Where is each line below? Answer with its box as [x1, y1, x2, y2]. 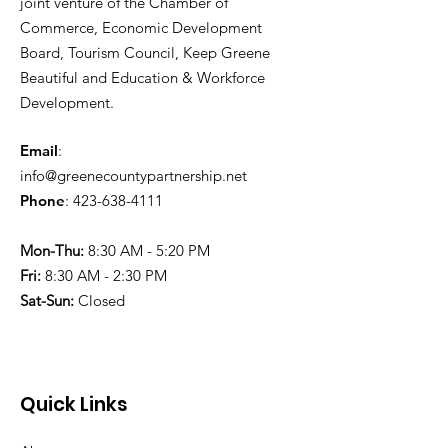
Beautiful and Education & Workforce [20, 68, 265, 87]
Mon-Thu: [20, 241, 84, 260]
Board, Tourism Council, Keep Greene [20, 43, 270, 62]
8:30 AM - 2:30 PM [41, 266, 167, 285]
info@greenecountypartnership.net [20, 166, 247, 185]
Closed [74, 291, 125, 310]
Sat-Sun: [20, 291, 74, 310]
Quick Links [20, 391, 128, 418]
